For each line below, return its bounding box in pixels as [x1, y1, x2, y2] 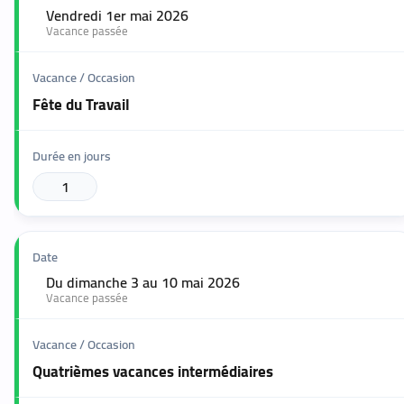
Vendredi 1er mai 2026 [46, 2, 188, 30]
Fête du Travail [32, 90, 130, 120]
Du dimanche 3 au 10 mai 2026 [46, 269, 240, 297]
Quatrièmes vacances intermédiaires [32, 357, 273, 387]
